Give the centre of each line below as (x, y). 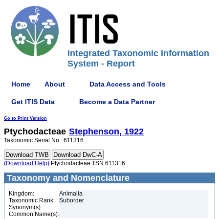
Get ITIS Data (33, 101)
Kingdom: (22, 194)
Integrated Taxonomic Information (138, 53)
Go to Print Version (25, 118)
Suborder (72, 200)
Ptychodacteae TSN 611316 (87, 163)
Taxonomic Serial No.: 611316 (44, 140)
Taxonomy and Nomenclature (67, 178)
